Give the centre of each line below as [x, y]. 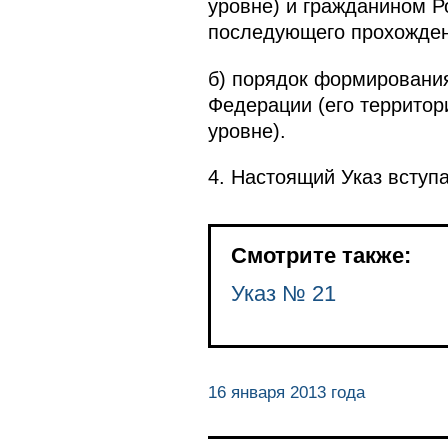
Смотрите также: [320, 255]
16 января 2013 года [286, 392]
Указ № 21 [283, 293]
